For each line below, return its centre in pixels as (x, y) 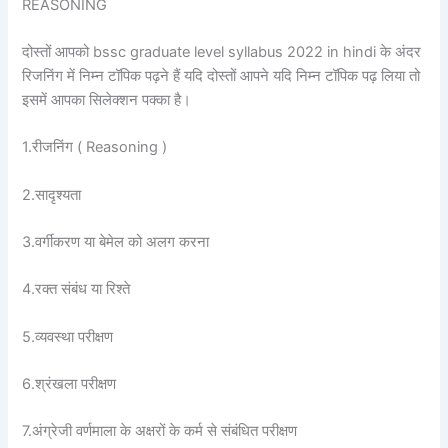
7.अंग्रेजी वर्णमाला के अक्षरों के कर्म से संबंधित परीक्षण (160, 431)
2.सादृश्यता (52, 194)
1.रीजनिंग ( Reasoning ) (95, 147)
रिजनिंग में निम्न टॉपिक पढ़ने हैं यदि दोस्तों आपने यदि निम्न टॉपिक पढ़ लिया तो (221, 76)
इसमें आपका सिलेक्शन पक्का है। (107, 100)
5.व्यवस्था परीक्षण (68, 336)
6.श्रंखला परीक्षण (69, 384)
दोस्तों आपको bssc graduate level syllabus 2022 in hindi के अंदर (222, 52)
